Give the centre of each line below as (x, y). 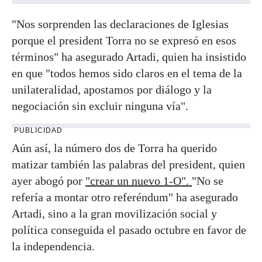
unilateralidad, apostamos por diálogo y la (112, 89)
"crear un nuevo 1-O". (139, 180)
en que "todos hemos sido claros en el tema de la (127, 73)
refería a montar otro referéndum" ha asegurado (125, 197)
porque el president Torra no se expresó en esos (124, 40)
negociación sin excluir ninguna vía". (100, 106)
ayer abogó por (49, 180)
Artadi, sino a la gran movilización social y (114, 213)
